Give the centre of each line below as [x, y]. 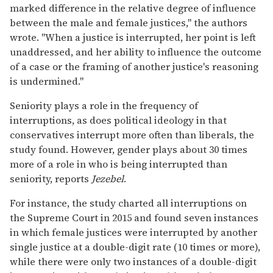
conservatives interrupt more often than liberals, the [132, 134]
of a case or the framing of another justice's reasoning [134, 66]
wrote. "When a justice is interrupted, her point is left [133, 37]
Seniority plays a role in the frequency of [104, 105]
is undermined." [47, 81]
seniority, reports [51, 178]
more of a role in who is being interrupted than [119, 164]
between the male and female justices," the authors [129, 22]
